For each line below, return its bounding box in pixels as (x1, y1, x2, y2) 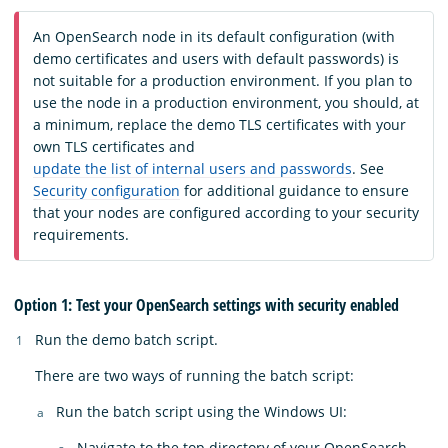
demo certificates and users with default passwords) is (33, 49, 399, 69)
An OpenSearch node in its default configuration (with (33, 27, 395, 47)
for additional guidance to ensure (180, 181, 409, 201)
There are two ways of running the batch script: (35, 365, 354, 385)
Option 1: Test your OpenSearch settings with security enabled (14, 293, 399, 316)
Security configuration (33, 181, 180, 201)
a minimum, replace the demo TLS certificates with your (33, 115, 406, 135)
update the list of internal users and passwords (33, 159, 352, 179)
